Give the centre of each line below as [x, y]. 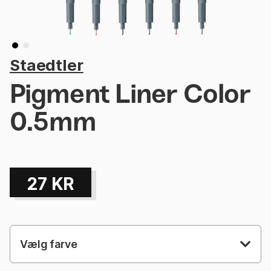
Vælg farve [49, 244]
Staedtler [47, 65]
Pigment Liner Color [130, 94]
